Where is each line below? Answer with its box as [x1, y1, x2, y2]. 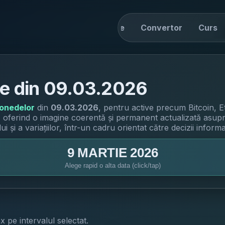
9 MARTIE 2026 [67, 145, 158, 160]
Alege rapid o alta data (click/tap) [64, 162, 161, 169]
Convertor [141, 23, 182, 33]
